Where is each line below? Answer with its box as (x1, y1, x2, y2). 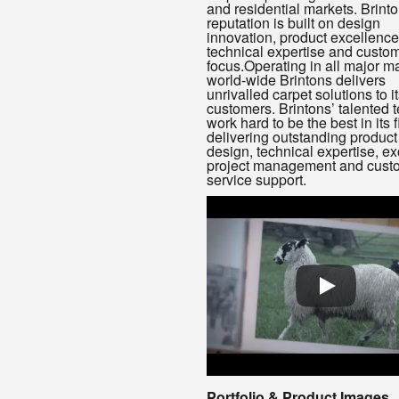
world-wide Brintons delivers (206, 69, 386, 91)
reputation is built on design (206, 12, 380, 34)
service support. (206, 169, 306, 191)
